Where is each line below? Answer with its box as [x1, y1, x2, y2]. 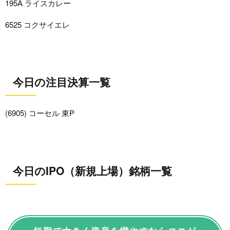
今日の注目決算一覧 [13, 74, 110, 90]
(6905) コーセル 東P [5, 107, 74, 119]
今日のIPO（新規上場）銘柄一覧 [13, 162, 172, 178]
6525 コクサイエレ [5, 18, 70, 30]
